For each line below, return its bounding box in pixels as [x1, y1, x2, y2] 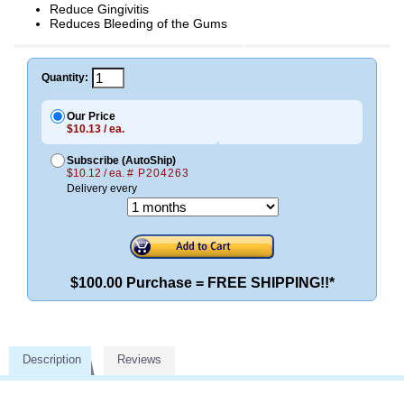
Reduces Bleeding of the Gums [50, 15, 227, 31]
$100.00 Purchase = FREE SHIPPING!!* [69, 275, 335, 291]
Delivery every [67, 181, 137, 195]
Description [23, 353, 81, 367]
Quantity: [41, 71, 88, 85]
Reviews [117, 353, 161, 367]
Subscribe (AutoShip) [67, 153, 176, 167]
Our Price [67, 109, 115, 123]
